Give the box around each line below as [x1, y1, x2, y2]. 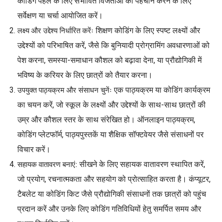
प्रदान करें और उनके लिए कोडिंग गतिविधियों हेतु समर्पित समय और [17, 204, 201, 214]
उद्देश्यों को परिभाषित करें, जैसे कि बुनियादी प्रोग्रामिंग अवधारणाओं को [17, 40, 210, 50]
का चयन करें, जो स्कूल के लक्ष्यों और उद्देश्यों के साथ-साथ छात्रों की [17, 100, 206, 110]
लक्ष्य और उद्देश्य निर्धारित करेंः [17, 26, 94, 35]
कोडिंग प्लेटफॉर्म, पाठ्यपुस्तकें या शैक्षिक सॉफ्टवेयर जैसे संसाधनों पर [17, 129, 204, 139]
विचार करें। [17, 144, 51, 154]
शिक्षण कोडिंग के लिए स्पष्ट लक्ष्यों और [94, 25, 200, 35]
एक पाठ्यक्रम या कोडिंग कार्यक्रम [112, 85, 210, 95]
